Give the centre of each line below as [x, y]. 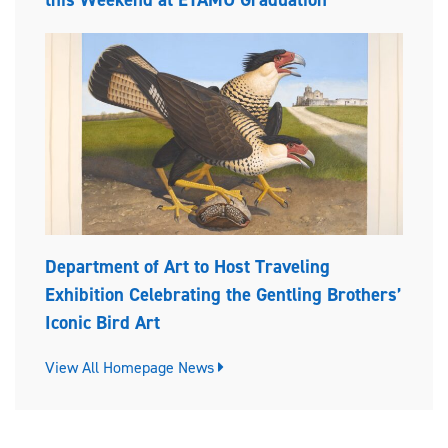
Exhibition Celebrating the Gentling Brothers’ [223, 295]
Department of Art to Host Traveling [187, 267]
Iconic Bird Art [102, 323]
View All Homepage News [131, 368]
